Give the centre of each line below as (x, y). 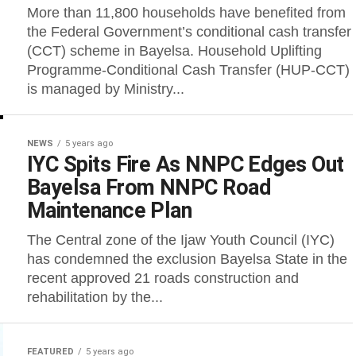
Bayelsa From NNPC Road (149, 188)
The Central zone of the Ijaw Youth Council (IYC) (181, 240)
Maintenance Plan (112, 211)
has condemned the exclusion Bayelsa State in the (187, 259)
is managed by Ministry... (106, 89)
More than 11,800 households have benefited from (186, 13)
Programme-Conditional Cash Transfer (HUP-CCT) (188, 70)
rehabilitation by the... (95, 297)
